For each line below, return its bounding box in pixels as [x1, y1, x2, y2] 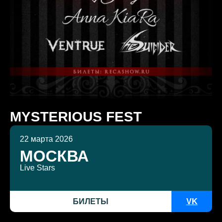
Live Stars [20, 163, 55, 172]
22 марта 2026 [20, 134, 73, 143]
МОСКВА [20, 147, 89, 165]
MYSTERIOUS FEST [10, 109, 142, 124]
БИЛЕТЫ [73, 197, 109, 206]
